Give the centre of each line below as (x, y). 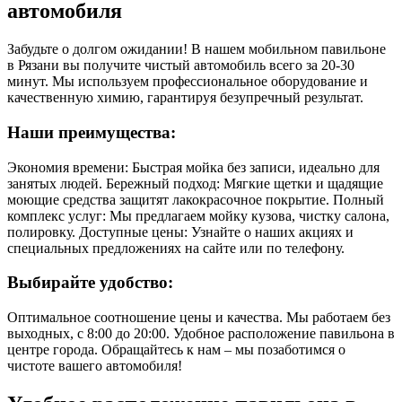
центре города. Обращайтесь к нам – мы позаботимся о (176, 350)
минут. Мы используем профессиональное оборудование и (188, 82)
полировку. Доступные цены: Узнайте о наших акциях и (180, 232)
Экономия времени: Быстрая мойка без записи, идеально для (193, 167)
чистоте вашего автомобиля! (95, 366)
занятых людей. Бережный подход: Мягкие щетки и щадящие (195, 183)
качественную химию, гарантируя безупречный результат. (185, 98)
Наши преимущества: (92, 132)
